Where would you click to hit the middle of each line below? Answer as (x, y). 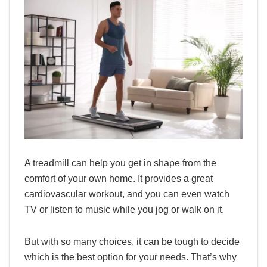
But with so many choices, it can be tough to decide (132, 241)
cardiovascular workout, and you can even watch (127, 194)
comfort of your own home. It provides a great (119, 178)
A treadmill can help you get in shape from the (120, 163)
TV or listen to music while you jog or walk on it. (124, 209)
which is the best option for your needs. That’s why (131, 257)
